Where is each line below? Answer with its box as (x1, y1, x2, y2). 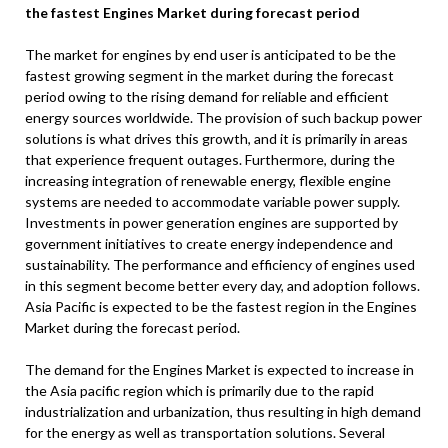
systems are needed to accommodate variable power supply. (25, 193, 400, 211)
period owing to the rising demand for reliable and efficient (25, 88, 389, 106)
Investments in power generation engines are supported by (25, 214, 398, 232)
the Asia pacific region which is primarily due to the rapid (25, 382, 374, 400)
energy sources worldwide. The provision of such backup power (25, 109, 422, 127)
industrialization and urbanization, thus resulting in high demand (25, 403, 421, 421)
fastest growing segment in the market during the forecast (25, 67, 394, 85)
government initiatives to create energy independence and (25, 235, 393, 253)
